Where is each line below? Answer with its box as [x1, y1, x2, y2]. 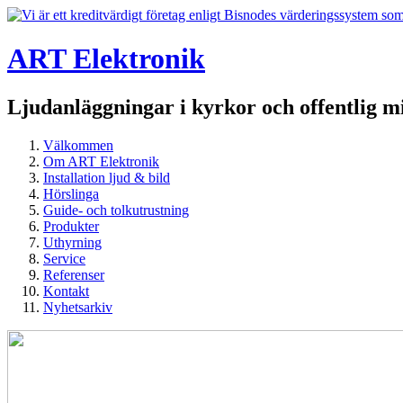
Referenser [43, 266, 104, 282]
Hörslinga [43, 185, 99, 201]
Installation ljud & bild [43, 169, 170, 185]
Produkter [43, 218, 99, 234]
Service [43, 250, 85, 266]
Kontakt [43, 282, 89, 299]
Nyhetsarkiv [43, 299, 112, 315]
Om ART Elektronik [43, 153, 159, 169]
